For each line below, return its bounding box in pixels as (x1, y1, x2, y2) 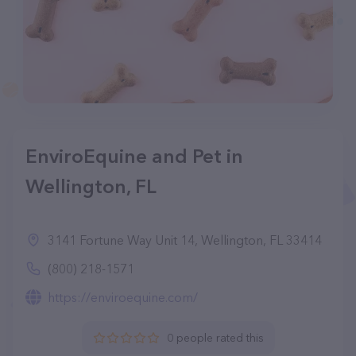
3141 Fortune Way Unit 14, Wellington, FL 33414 (48, 232, 322, 248)
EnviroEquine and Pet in (25, 145, 243, 168)
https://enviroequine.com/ (48, 289, 198, 305)
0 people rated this (166, 331, 264, 345)
